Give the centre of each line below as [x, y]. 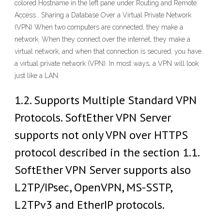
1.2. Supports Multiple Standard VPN [106, 100]
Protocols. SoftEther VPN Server [93, 117]
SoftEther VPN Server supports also [103, 170]
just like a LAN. [37, 76]
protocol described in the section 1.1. [107, 152]
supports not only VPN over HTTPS [101, 135]
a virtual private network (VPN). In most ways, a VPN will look [107, 63]
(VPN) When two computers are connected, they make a [99, 27]
